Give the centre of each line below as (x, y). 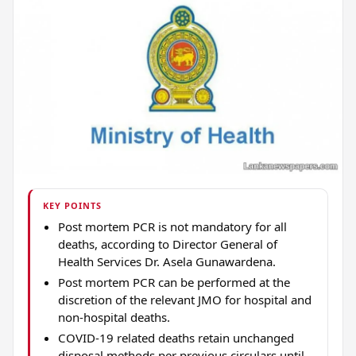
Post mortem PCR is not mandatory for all (172, 226)
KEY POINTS (73, 205)
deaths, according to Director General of (167, 244)
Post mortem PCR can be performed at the (174, 282)
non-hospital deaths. (114, 317)
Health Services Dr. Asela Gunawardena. (166, 261)
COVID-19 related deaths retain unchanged (176, 337)
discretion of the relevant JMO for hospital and (184, 299)
